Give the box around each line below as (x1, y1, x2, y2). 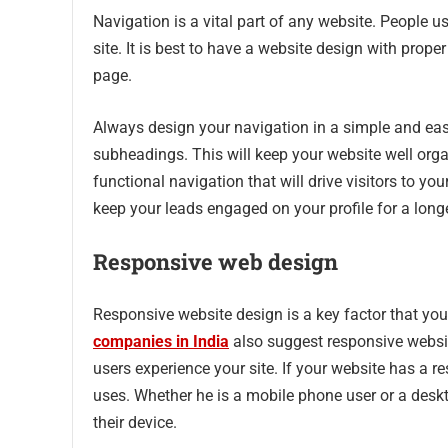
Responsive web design (93, 247, 338, 277)
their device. (93, 413, 177, 433)
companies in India (93, 332, 229, 352)
